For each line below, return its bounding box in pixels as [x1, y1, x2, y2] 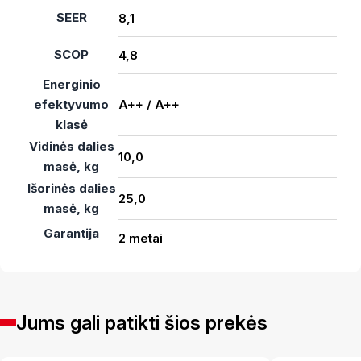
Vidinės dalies [28, 139, 114, 154]
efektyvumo [34, 97, 109, 112]
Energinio [42, 77, 101, 92]
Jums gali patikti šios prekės [16, 311, 268, 334]
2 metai [118, 230, 163, 246]
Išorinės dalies [27, 180, 116, 196]
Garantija [44, 226, 99, 241]
